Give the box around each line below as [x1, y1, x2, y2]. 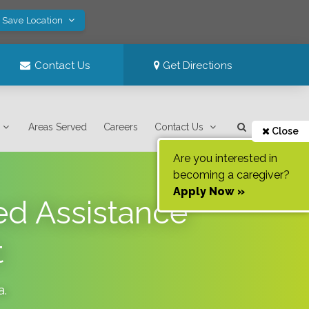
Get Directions [160, 59, 232, 72]
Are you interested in [173, 152, 277, 165]
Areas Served [28, 121, 88, 132]
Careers [103, 121, 139, 132]
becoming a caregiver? [173, 168, 290, 181]
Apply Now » [173, 185, 245, 198]
